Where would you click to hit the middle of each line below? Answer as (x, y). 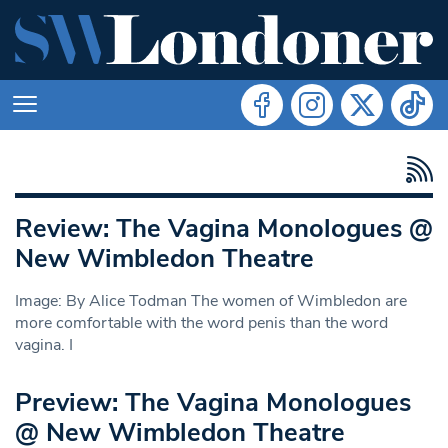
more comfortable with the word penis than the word (201, 322)
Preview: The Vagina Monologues (213, 402)
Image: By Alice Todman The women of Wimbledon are (211, 300)
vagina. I (44, 344)
